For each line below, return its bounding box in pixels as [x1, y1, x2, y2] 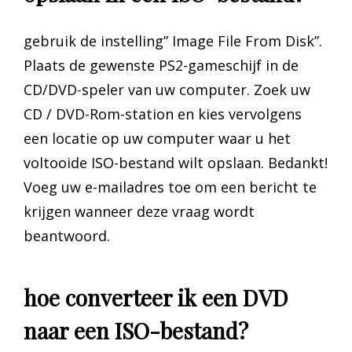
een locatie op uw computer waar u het [24, 128, 291, 148]
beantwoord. [24, 225, 110, 245]
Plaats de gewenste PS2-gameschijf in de [24, 55, 299, 75]
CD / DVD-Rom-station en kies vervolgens [24, 104, 302, 123]
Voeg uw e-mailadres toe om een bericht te [24, 177, 317, 196]
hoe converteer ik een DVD [24, 282, 288, 312]
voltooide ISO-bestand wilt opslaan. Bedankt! [24, 152, 328, 172]
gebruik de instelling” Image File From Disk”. [24, 31, 322, 50]
